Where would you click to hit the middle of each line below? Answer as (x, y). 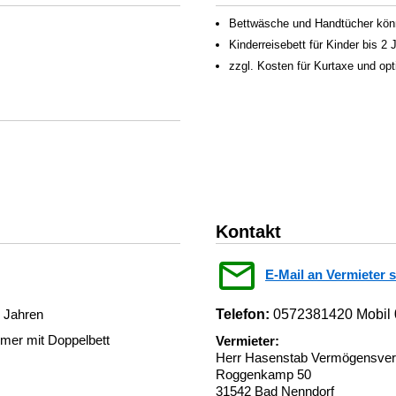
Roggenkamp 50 (263, 374)
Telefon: (243, 314)
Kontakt (248, 232)
